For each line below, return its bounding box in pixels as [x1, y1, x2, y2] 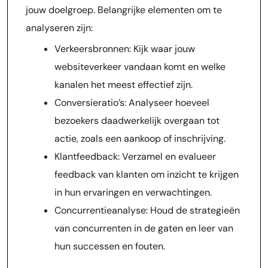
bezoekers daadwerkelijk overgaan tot [54, 114, 220, 127]
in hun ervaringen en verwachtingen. [54, 186, 212, 199]
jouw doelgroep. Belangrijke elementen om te [26, 4, 222, 16]
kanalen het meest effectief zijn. [54, 78, 193, 91]
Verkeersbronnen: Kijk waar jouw [54, 42, 195, 55]
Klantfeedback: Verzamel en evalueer [54, 150, 216, 163]
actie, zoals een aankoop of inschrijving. [54, 132, 226, 145]
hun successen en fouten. [54, 240, 165, 252]
